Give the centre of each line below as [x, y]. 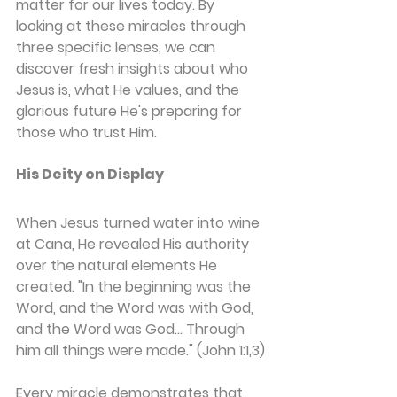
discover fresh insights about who [134, 68]
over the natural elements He [118, 265]
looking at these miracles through [132, 26]
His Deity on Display [90, 174]
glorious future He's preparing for [131, 111]
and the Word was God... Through [132, 329]
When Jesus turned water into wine [140, 222]
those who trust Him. [86, 132]
